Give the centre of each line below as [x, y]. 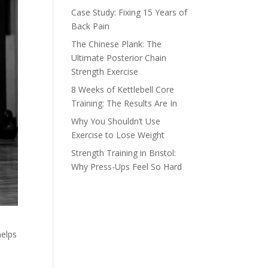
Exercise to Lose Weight [118, 135]
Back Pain [91, 26]
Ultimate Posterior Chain [119, 58]
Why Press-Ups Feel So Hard [127, 167]
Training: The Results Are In [124, 103]
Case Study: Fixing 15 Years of [130, 12]
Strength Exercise [105, 71]
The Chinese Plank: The [117, 44]
